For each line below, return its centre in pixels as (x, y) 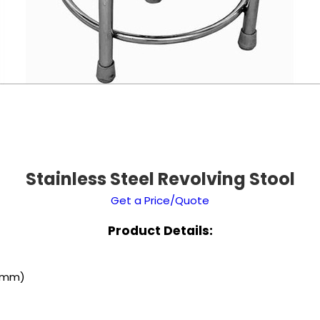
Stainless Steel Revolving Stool (160, 179)
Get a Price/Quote (160, 200)
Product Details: (160, 230)
